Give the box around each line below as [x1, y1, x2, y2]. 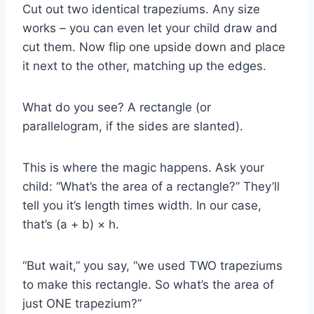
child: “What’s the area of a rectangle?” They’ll [22, 179, 280, 194]
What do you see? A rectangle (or [22, 100, 211, 115]
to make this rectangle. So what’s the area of [22, 278, 274, 292]
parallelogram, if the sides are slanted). [22, 119, 243, 134]
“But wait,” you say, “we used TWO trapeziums [22, 259, 282, 273]
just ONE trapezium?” [22, 296, 142, 311]
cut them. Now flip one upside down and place [22, 40, 285, 55]
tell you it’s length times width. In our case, [22, 198, 261, 213]
